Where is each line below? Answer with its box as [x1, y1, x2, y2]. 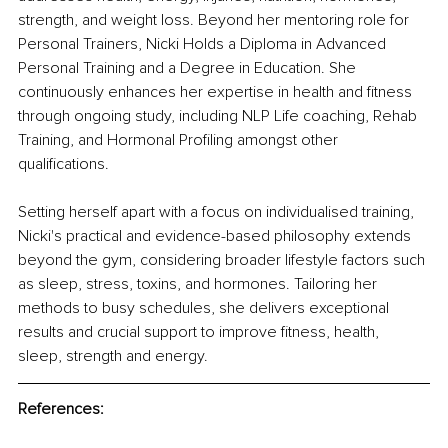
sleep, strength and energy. [18, 346, 208, 367]
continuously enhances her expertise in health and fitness [18, 82, 416, 103]
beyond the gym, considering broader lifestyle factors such [18, 250, 429, 271]
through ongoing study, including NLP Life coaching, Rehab [18, 106, 421, 127]
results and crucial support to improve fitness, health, [18, 322, 383, 343]
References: [18, 399, 104, 420]
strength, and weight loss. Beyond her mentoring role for [18, 10, 413, 31]
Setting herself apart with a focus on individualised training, [18, 202, 418, 223]
